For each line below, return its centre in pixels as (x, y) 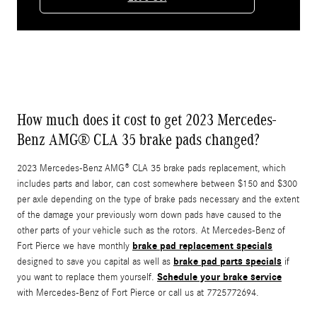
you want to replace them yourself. (87, 277)
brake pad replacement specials (202, 246)
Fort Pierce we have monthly (75, 246)
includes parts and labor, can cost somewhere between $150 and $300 (157, 184)
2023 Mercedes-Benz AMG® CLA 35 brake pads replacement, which (151, 168)
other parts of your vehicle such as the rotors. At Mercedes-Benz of (151, 230)
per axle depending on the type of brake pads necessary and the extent (158, 199)
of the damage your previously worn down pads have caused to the (149, 215)
